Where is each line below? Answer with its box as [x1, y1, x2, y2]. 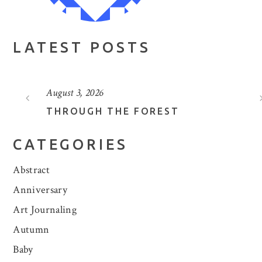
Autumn [13, 222, 50, 236]
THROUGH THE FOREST [39, 105, 173, 116]
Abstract [13, 163, 50, 177]
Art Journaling [13, 202, 77, 216]
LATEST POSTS [13, 39, 151, 56]
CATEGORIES [13, 136, 129, 153]
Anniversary [13, 182, 68, 196]
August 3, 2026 [39, 85, 96, 99]
